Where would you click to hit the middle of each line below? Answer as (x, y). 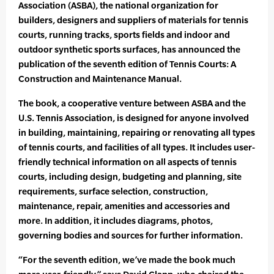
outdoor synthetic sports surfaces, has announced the (129, 50)
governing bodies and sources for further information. (131, 235)
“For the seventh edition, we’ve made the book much (127, 260)
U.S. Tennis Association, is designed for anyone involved (134, 118)
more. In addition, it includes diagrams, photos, (116, 221)
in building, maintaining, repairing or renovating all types (137, 133)
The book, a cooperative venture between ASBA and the (132, 103)
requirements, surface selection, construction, (113, 191)
